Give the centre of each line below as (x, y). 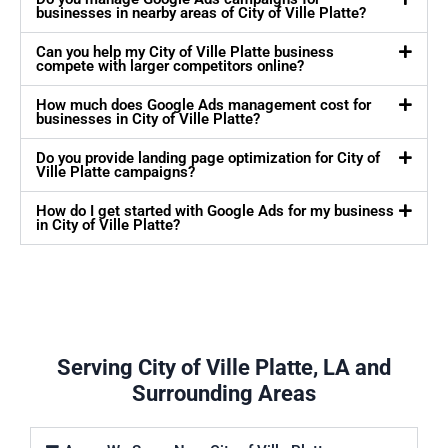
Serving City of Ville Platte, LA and (224, 368)
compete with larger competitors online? (170, 66)
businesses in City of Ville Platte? (148, 119)
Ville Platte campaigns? (115, 172)
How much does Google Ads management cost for (203, 105)
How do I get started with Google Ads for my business (215, 211)
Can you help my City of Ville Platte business (185, 52)
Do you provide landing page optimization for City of (208, 158)
